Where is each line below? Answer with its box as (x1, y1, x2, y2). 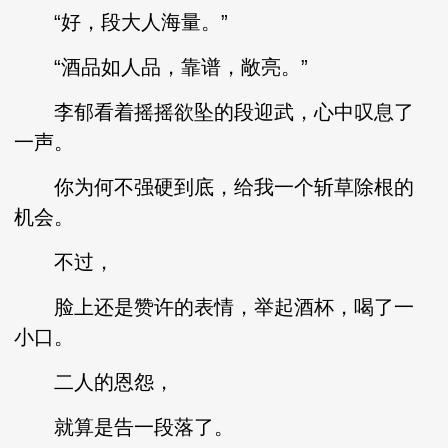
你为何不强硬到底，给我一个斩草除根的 (14, 176, 415, 198)
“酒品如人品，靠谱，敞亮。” (14, 56, 309, 78)
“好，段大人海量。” (14, 11, 229, 33)
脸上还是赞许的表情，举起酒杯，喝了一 (14, 296, 415, 318)
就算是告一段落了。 (14, 416, 235, 438)
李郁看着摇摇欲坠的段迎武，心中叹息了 (14, 101, 415, 123)
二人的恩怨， (14, 371, 175, 393)
